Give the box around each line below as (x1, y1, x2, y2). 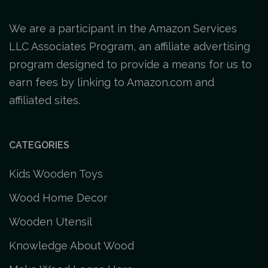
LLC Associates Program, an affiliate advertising (9, 39, 250, 53)
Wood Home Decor (9, 191, 108, 204)
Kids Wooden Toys (9, 167, 103, 180)
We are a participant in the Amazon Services (9, 22, 237, 35)
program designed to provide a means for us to (9, 57, 252, 71)
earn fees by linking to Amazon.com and (9, 75, 214, 89)
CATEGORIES (9, 139, 69, 151)
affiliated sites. (9, 93, 80, 106)
